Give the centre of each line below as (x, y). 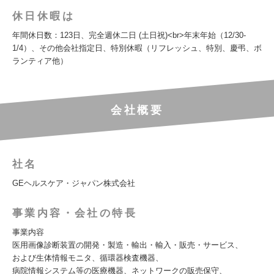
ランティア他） (40, 61)
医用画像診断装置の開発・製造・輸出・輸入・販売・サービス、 (128, 245)
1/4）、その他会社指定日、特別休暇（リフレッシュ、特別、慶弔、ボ (137, 48)
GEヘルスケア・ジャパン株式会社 (74, 183)
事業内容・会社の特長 (75, 213)
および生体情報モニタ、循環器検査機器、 (88, 258)
